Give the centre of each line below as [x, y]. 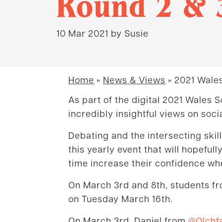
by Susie [129, 33]
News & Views [134, 80]
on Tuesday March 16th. [121, 198]
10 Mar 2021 [83, 33]
